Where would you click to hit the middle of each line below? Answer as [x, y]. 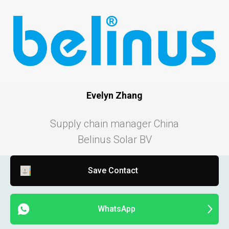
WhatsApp [116, 209]
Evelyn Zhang [114, 95]
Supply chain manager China [114, 123]
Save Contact [113, 171]
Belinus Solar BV [114, 139]
